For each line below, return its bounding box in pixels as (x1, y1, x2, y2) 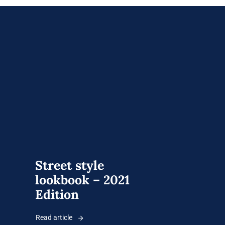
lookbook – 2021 (35, 172, 130, 188)
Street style (35, 157, 104, 174)
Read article (36, 213, 72, 222)
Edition (35, 186, 79, 203)
